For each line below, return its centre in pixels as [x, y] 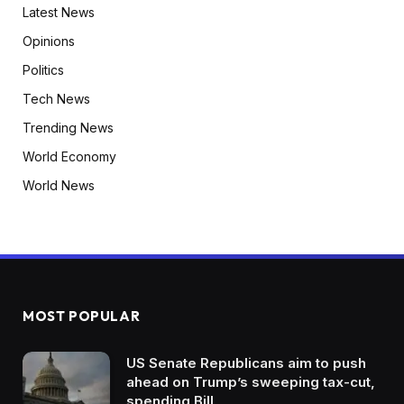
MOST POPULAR [82, 316]
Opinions [49, 41]
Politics [43, 69]
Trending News [68, 127]
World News [59, 185]
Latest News [59, 12]
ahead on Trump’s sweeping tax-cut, [251, 381]
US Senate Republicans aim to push [246, 363]
